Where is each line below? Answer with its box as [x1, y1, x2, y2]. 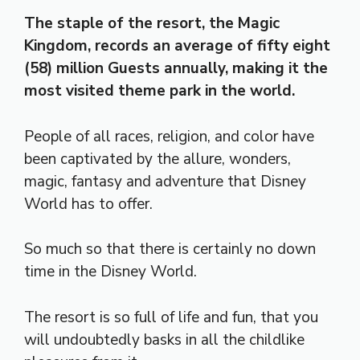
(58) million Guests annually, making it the [24, 58, 328, 80]
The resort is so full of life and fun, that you [24, 306, 318, 328]
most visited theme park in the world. [24, 80, 295, 102]
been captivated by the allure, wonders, [24, 148, 291, 170]
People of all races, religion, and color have [24, 125, 314, 147]
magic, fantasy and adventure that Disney [24, 170, 306, 192]
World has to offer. [24, 193, 153, 215]
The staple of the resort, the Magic [24, 13, 280, 35]
